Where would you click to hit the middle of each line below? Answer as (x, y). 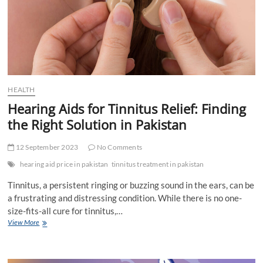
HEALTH (21, 89)
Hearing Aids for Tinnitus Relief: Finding (127, 108)
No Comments (119, 147)
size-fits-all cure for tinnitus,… (65, 210)
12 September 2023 (46, 147)
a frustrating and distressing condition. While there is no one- (125, 198)
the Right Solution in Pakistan (97, 124)
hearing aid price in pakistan (64, 164)
